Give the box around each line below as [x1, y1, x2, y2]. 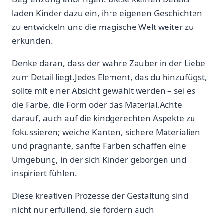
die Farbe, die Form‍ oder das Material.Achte [12, 98, 182, 110]
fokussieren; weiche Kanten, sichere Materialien [12, 126, 200, 137]
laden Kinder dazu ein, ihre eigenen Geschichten [12, 7, 202, 19]
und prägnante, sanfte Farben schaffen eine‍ [12, 139, 186, 151]
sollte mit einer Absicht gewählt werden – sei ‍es [12, 84, 195, 96]
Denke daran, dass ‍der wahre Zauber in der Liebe [12, 57, 205, 69]
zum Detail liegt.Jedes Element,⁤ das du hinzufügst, [12, 71, 207, 82]
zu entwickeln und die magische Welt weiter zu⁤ [12, 21, 194, 32]
